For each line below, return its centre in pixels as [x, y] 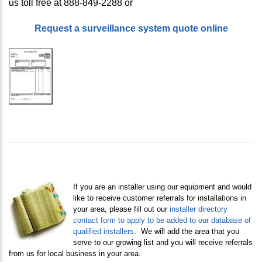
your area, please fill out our [121, 209]
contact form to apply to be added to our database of [162, 220]
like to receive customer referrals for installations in [160, 198]
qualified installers [104, 232]
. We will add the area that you [187, 232]
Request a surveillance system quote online [131, 29]
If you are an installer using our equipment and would [162, 187]
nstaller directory [199, 209]
